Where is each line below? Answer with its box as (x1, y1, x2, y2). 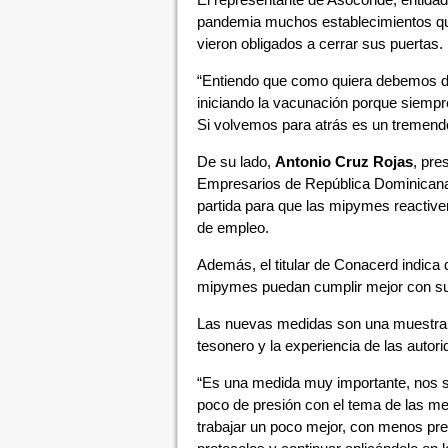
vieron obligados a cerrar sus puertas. (196, 35, 443, 52)
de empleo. (196, 219, 269, 236)
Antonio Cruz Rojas (274, 153, 413, 170)
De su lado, (196, 153, 275, 170)
